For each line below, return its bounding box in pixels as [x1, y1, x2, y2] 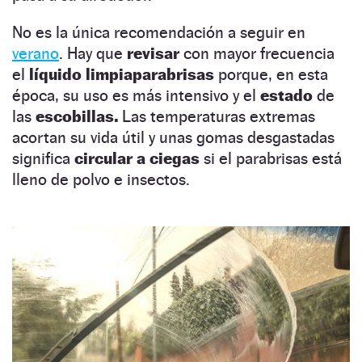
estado [260, 85, 317, 105]
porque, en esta [218, 64, 328, 84]
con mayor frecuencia [183, 43, 335, 63]
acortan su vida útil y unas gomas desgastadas [12, 127, 335, 147]
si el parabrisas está [200, 148, 342, 168]
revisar [127, 43, 183, 63]
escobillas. [32, 106, 122, 126]
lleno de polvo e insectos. [12, 169, 190, 189]
